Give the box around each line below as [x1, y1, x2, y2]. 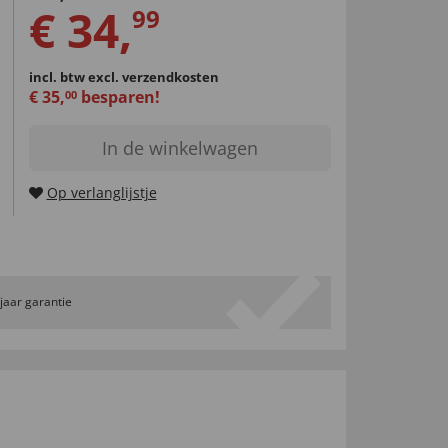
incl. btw [28, 67, 88, 86]
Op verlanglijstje [46, 182, 157, 202]
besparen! [76, 85, 160, 108]
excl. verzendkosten [87, 67, 219, 86]
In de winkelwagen [101, 135, 258, 160]
